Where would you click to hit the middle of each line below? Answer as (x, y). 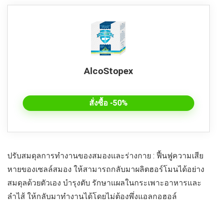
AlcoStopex (108, 71)
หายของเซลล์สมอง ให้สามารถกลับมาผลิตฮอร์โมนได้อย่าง (106, 169)
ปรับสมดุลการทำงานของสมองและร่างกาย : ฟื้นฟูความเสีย (105, 155)
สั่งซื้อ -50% (108, 103)
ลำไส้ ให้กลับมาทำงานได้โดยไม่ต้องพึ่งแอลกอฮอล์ (92, 196)
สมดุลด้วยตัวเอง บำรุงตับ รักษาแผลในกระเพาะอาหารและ (104, 183)
